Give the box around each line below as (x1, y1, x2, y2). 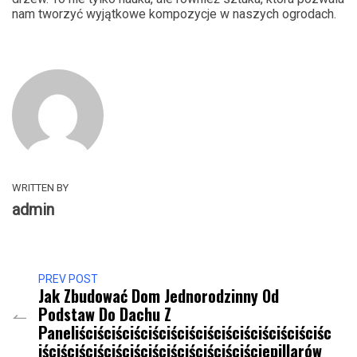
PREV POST (38, 273, 98, 286)
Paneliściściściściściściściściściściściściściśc (38, 320, 331, 345)
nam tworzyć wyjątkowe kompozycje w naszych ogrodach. (12, 6, 336, 22)
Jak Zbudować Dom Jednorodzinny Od (38, 284, 279, 308)
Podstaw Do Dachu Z (38, 302, 171, 327)
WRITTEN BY (12, 182, 69, 194)
